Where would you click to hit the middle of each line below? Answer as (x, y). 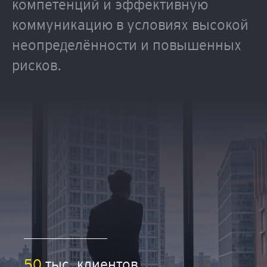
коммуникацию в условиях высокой (130, 25)
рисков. (37, 65)
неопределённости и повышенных (127, 45)
